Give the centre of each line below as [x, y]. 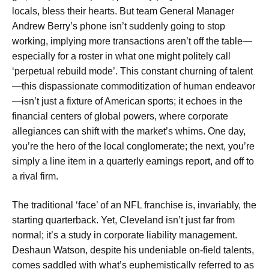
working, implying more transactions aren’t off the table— [132, 41]
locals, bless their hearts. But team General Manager [123, 11]
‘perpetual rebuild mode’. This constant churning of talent [132, 71]
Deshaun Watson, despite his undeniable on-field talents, [133, 250]
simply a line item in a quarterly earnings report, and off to [133, 162]
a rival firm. [35, 177]
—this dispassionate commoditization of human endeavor [134, 86]
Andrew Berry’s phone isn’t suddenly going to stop [119, 26]
